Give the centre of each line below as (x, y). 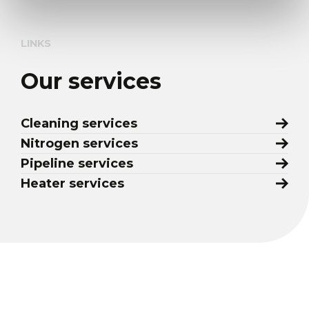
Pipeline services (77, 164)
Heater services (72, 184)
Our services (91, 81)
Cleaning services (79, 124)
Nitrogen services (79, 144)
